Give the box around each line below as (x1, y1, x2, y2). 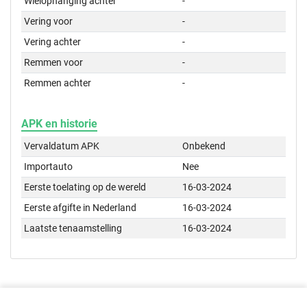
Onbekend (182, 140, 226, 152)
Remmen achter (24, 77, 92, 89)
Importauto (24, 161, 73, 173)
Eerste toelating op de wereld (24, 182, 147, 193)
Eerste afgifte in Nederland (24, 202, 137, 214)
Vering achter (24, 36, 82, 48)
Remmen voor (24, 57, 84, 69)
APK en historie (21, 117, 97, 131)
